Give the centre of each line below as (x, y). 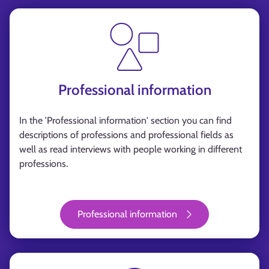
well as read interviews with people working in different (131, 149)
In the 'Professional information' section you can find (125, 120)
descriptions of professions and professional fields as (126, 135)
